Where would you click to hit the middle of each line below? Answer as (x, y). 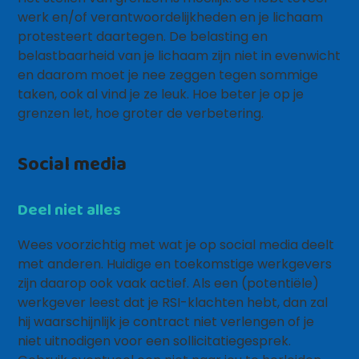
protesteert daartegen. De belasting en (143, 36)
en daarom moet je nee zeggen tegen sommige (168, 75)
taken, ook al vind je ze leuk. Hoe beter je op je (161, 94)
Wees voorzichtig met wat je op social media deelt (176, 245)
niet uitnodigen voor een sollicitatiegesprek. (155, 341)
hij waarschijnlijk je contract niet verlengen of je (166, 322)
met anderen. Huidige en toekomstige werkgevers (175, 264)
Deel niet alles (70, 209)
